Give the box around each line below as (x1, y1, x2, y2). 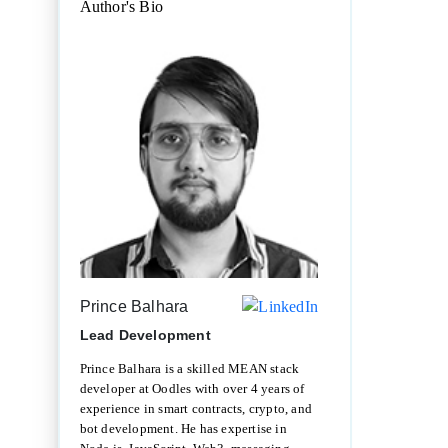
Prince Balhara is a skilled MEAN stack (79, 361, 300, 377)
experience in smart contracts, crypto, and (79, 401, 313, 417)
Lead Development (79, 327, 211, 344)
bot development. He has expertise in (79, 421, 287, 437)
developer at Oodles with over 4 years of (79, 381, 305, 397)
